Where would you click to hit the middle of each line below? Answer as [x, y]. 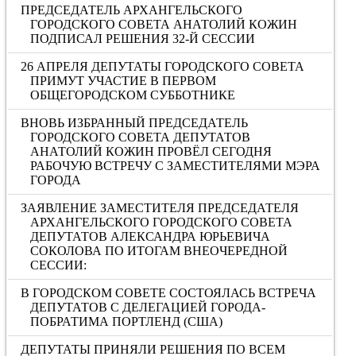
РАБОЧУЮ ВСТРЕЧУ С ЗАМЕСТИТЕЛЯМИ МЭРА [175, 166]
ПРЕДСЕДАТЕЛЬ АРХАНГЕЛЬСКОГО [132, 10]
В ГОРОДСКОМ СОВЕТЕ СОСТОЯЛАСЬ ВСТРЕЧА [169, 293]
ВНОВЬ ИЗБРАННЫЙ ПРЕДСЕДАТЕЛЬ [135, 123]
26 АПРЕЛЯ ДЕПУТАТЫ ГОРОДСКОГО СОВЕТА [163, 66]
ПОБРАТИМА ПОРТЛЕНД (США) [126, 321]
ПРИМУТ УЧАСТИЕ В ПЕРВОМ [123, 81]
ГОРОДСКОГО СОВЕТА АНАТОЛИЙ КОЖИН [163, 24]
